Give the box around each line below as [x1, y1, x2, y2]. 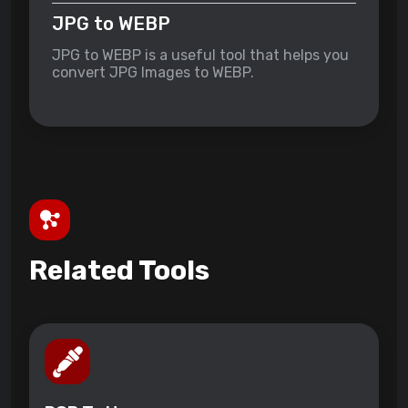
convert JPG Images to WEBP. [52, 64, 254, 82]
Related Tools [29, 254, 209, 288]
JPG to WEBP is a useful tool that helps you [52, 46, 349, 65]
